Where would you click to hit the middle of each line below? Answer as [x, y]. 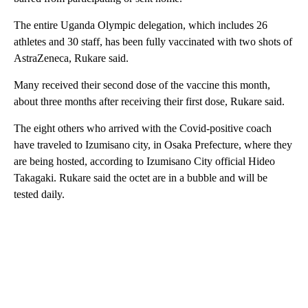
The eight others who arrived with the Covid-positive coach [143, 128]
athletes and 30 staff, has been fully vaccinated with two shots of [153, 41]
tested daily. [39, 194]
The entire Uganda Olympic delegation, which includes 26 [141, 25]
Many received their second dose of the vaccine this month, [142, 85]
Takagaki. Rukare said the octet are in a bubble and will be [141, 177]
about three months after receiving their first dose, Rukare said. [149, 101]
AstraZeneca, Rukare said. [71, 58]
